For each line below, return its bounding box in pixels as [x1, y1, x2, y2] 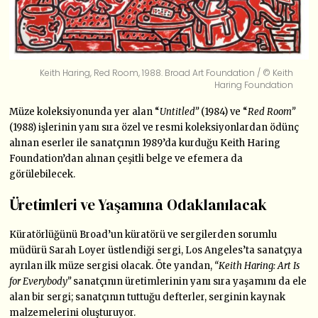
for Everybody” [9, 275, 74, 288]
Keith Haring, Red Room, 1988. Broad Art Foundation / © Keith [40, 66, 294, 79]
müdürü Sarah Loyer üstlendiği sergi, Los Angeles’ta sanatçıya [9, 244, 303, 257]
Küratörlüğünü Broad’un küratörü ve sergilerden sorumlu [9, 229, 278, 241]
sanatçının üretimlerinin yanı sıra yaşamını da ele [73, 275, 307, 288]
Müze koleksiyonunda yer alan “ [9, 106, 160, 119]
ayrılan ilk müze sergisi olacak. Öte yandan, [9, 260, 215, 273]
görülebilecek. [9, 168, 76, 181]
